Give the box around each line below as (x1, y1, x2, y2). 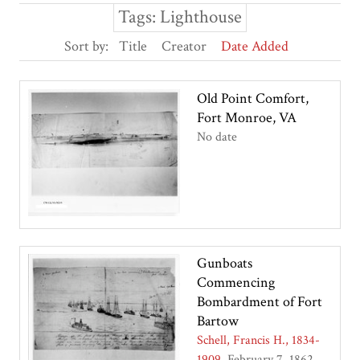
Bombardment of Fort (196, 292, 322, 312)
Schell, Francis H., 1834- (196, 332, 320, 350)
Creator (162, 37, 207, 56)
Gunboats (196, 254, 252, 273)
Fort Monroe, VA (196, 108, 297, 127)
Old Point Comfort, (196, 88, 309, 108)
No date (196, 128, 237, 145)
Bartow (196, 312, 239, 331)
